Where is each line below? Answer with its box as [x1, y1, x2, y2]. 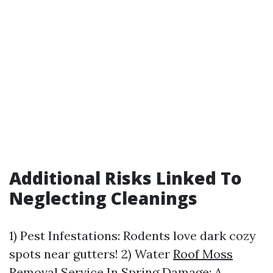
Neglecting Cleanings [9, 186, 197, 210]
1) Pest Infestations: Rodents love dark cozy [9, 228, 256, 243]
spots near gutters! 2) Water [9, 246, 173, 261]
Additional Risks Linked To [9, 166, 242, 190]
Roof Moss [173, 246, 233, 261]
